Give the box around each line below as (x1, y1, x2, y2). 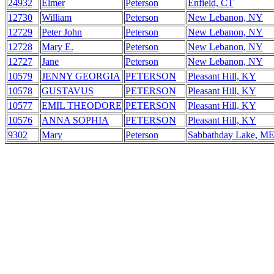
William (42, 12, 72, 23)
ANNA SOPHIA (42, 115, 109, 125)
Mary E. (42, 42, 73, 52)
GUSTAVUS (42, 86, 94, 96)
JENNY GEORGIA (42, 71, 120, 81)
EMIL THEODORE (42, 100, 122, 111)
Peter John (42, 27, 82, 37)
